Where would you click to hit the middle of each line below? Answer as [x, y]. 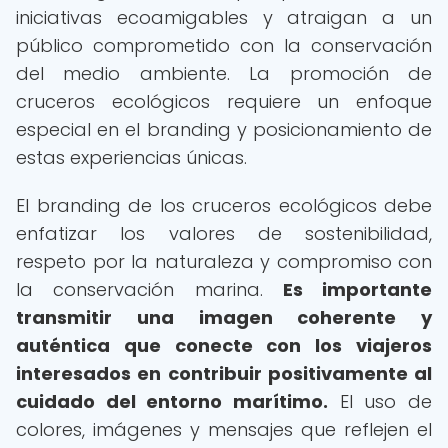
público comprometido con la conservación [224, 45]
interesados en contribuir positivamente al [224, 373]
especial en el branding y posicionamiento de [224, 129]
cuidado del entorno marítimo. [172, 401]
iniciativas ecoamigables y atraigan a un [224, 17]
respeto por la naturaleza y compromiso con [224, 261]
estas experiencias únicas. [131, 157]
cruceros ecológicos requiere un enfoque [224, 101]
